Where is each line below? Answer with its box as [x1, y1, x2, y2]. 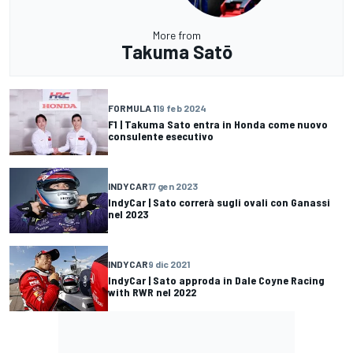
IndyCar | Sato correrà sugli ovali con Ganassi [108, 195, 330, 210]
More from [152, 28, 201, 43]
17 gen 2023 [148, 180, 198, 192]
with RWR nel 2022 [108, 285, 196, 299]
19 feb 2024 [156, 102, 206, 113]
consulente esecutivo [108, 128, 214, 143]
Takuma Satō [121, 40, 232, 64]
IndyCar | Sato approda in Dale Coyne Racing [108, 273, 325, 288]
